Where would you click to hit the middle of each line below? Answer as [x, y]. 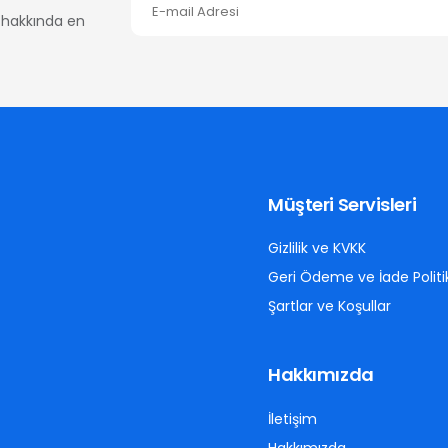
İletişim [293, 419]
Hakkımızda [321, 375]
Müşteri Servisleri [342, 205]
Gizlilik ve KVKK [317, 248]
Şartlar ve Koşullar [330, 306]
